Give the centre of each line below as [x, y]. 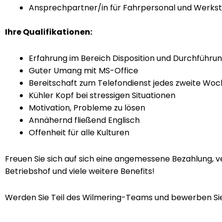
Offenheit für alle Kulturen [79, 133]
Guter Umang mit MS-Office [83, 71]
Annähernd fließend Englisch [84, 120]
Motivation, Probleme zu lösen [87, 108]
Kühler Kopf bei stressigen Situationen [102, 95]
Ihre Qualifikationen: [49, 32]
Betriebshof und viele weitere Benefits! [80, 171]
